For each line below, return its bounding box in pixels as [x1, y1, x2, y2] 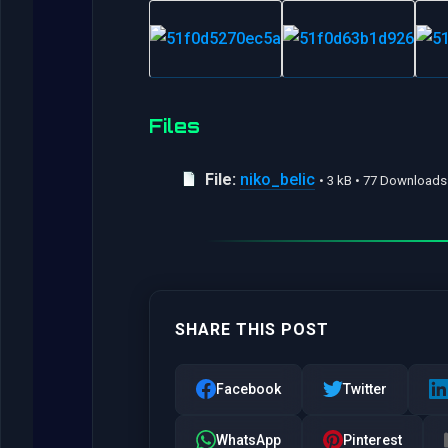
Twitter [343, 380, 387, 397]
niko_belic [240, 169, 315, 189]
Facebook [216, 380, 281, 397]
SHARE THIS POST [175, 319, 329, 339]
